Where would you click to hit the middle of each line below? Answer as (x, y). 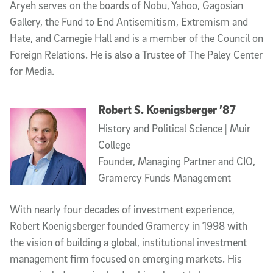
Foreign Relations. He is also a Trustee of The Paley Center (136, 55)
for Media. (32, 71)
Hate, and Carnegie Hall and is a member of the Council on (136, 38)
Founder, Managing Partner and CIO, (176, 161)
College (114, 144)
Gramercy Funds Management (164, 177)
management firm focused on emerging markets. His (126, 258)
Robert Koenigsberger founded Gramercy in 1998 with (129, 225)
